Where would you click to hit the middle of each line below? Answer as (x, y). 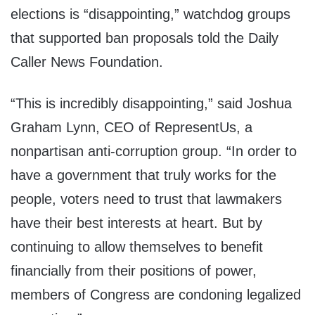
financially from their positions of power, (134, 271)
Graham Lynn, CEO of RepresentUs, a (131, 128)
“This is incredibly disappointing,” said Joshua (151, 104)
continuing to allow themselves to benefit (137, 247)
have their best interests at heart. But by (136, 223)
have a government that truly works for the (143, 175)
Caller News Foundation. (87, 62)
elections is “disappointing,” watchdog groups (150, 14)
